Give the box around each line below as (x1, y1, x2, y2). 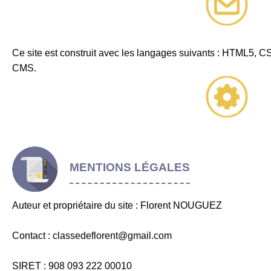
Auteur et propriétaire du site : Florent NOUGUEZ (12, 200, 222, 211)
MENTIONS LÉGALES (70, 161, 190, 174)
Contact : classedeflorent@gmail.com (12, 230, 172, 241)
